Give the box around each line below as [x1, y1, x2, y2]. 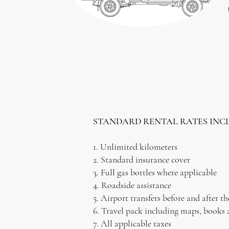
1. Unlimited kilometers [93, 141, 177, 152]
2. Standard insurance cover [93, 154, 190, 165]
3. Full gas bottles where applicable [93, 167, 217, 178]
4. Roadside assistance [93, 179, 171, 191]
